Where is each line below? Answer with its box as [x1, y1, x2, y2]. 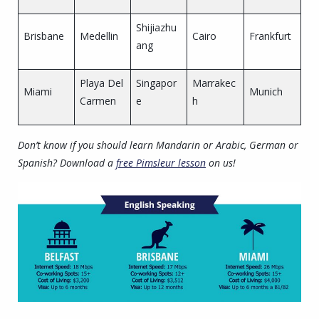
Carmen [79, 93, 116, 108]
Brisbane [23, 28, 64, 43]
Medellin [79, 28, 118, 43]
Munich [249, 84, 283, 98]
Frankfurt [249, 28, 291, 43]
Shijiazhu [135, 20, 177, 34]
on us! [206, 155, 236, 169]
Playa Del [79, 75, 123, 90]
